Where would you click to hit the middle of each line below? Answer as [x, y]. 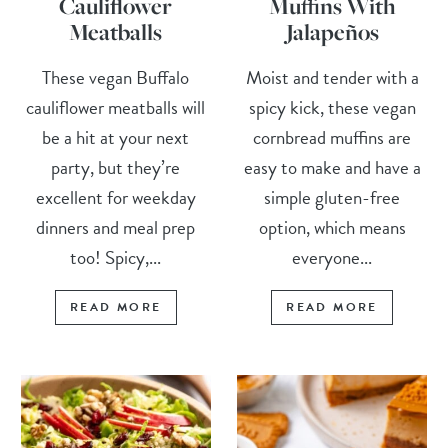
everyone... [332, 257]
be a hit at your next [116, 137]
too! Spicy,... [116, 257]
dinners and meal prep [116, 227]
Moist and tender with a [332, 77]
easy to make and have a [332, 167]
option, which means [332, 227]
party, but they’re [116, 167]
